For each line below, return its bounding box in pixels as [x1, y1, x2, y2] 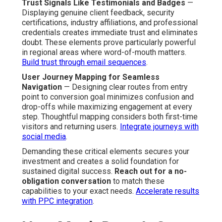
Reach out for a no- [114, 166, 187, 176]
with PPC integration [22, 196, 93, 206]
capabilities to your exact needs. [22, 186, 136, 196]
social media [22, 131, 66, 141]
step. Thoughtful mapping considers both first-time [22, 111, 198, 121]
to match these [111, 176, 165, 186]
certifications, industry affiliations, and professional [22, 17, 198, 27]
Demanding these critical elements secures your [22, 146, 189, 156]
